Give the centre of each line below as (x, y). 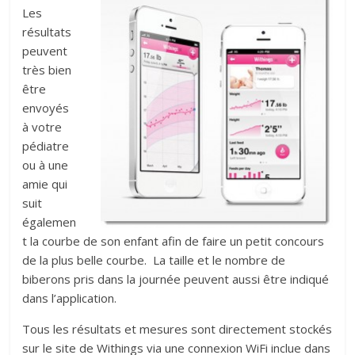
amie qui (45, 184)
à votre (42, 127)
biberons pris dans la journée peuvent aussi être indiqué (176, 279)
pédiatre (46, 146)
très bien (47, 70)
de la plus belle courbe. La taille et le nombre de (154, 260)
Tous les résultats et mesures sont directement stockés (177, 329)
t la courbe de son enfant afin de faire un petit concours (174, 241)
